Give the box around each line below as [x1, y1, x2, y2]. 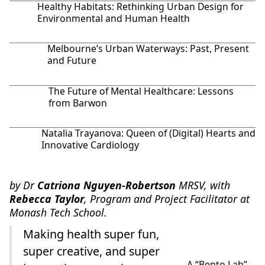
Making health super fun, [23, 226, 160, 243]
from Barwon [48, 96, 107, 109]
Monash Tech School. [9, 205, 107, 220]
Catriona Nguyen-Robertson [34, 178, 176, 193]
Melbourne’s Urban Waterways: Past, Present [47, 42, 250, 56]
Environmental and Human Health [37, 11, 190, 25]
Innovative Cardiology [41, 138, 139, 152]
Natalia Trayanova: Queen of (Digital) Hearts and [41, 127, 256, 140]
